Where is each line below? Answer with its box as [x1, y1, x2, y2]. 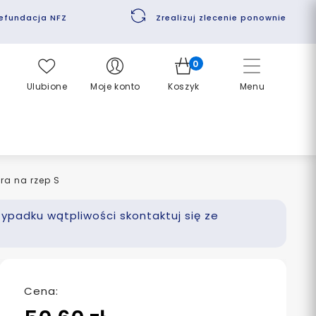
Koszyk [168, 80, 200, 92]
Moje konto [90, 80, 140, 92]
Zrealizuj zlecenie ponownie [156, 11, 286, 23]
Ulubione [26, 80, 68, 92]
